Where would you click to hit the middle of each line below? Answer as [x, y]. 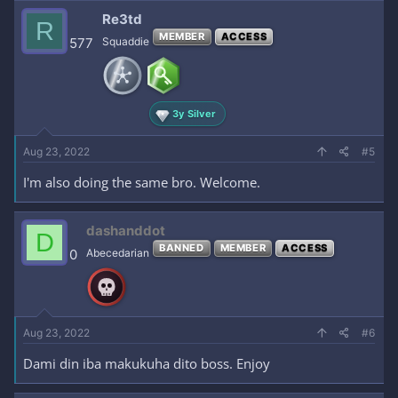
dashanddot [126, 231]
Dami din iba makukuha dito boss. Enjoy [147, 363]
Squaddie [126, 41]
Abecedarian [118, 253]
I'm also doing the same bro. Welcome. [142, 182]
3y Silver [195, 113]
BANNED [182, 248]
